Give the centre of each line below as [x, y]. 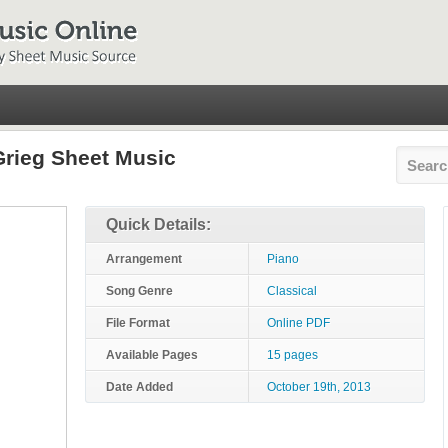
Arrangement [144, 259]
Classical [292, 291]
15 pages [292, 355]
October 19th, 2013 [319, 387]
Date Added [139, 387]
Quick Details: [158, 224]
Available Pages [152, 355]
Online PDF [298, 323]
